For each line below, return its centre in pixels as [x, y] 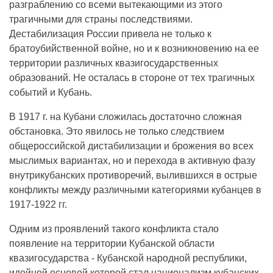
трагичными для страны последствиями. [101, 19]
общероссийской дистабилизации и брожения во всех [131, 146]
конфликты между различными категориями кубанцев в [135, 190]
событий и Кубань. [51, 92]
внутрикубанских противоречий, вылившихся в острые [133, 175]
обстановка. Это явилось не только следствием [117, 131]
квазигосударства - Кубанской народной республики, [128, 258]
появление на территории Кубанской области [112, 243]
